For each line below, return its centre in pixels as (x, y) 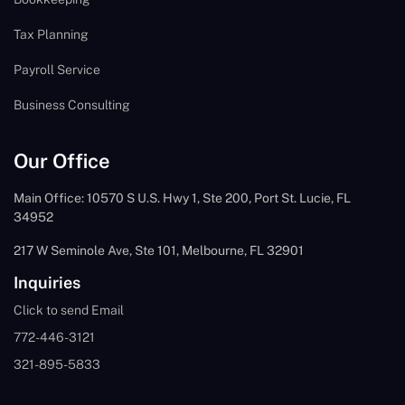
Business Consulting (72, 104)
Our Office (62, 160)
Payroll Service (57, 69)
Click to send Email (69, 310)
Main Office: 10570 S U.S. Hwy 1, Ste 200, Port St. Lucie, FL (182, 198)
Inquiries (47, 282)
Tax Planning (51, 34)
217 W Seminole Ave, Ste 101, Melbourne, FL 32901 (159, 250)
